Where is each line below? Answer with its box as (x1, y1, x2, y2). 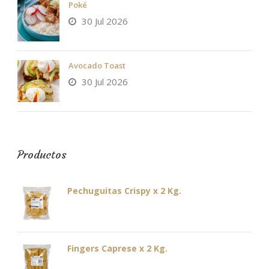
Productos (17, 147, 67, 162)
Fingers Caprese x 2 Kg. (67, 242, 168, 254)
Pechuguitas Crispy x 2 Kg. (67, 184, 181, 196)
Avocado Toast (68, 59, 125, 71)
